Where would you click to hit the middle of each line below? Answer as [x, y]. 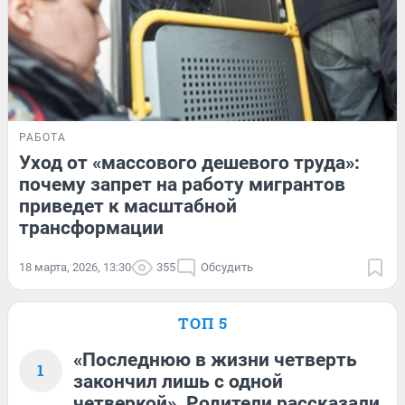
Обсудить [227, 268]
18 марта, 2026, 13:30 [75, 268]
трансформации [91, 228]
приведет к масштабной [128, 207]
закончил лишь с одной [178, 382]
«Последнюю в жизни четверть [215, 360]
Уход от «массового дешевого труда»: [189, 163]
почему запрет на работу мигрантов [182, 185]
